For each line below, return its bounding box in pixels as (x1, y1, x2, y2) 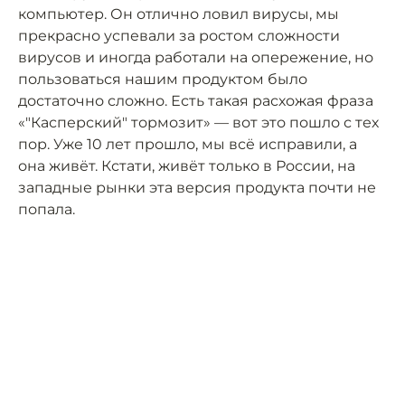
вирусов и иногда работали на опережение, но (18, 49, 373, 66)
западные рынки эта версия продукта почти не (18, 179, 376, 196)
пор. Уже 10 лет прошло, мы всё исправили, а (18, 136, 357, 153)
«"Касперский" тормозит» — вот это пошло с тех (18, 114, 379, 131)
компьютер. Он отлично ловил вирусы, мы (18, 5, 339, 23)
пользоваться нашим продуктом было (18, 71, 307, 88)
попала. (18, 201, 75, 218)
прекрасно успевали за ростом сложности (18, 27, 340, 44)
